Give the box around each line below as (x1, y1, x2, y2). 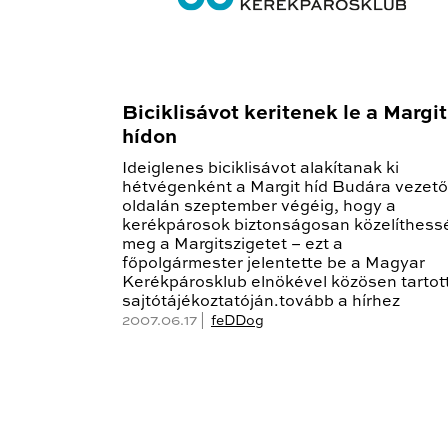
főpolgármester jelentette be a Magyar (122, 256, 425, 273)
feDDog (211, 314, 264, 329)
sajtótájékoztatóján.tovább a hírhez (122, 294, 400, 311)
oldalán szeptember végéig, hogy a (122, 199, 396, 216)
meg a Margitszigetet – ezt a (122, 237, 343, 254)
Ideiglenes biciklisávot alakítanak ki (122, 161, 399, 178)
